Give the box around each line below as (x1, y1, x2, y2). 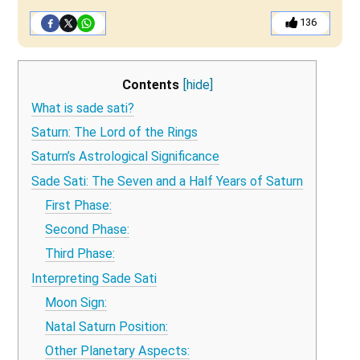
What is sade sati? (31, 100, 135, 116)
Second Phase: (44, 222, 129, 238)
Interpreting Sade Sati (31, 270, 157, 286)
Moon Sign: (44, 294, 107, 310)
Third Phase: (44, 246, 115, 262)
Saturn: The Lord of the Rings (31, 125, 198, 141)
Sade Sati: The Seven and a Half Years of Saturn (31, 173, 304, 189)
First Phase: (44, 197, 112, 213)
